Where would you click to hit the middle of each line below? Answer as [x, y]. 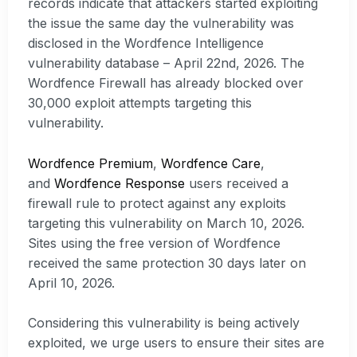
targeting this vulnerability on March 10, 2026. [166, 223]
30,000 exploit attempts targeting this [140, 103]
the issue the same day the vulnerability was [161, 24]
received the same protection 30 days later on [167, 263]
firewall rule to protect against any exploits [157, 203]
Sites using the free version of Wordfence [154, 243]
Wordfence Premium [90, 163]
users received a [237, 183]
